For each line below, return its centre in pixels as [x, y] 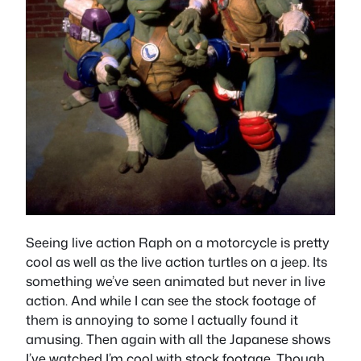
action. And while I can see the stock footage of [171, 301]
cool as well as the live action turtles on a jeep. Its [176, 262]
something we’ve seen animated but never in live [176, 281]
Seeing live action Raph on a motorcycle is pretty [178, 243]
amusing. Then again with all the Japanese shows [178, 339]
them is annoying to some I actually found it [162, 320]
